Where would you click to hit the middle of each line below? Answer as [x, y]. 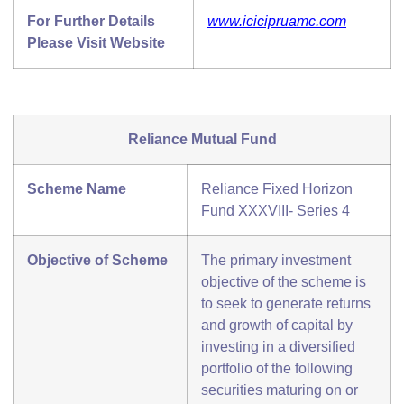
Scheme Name [77, 189]
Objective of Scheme [97, 261]
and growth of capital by [277, 326]
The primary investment [276, 261]
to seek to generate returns [286, 304]
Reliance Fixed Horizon [277, 189]
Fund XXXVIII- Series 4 [275, 211]
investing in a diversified [278, 347]
